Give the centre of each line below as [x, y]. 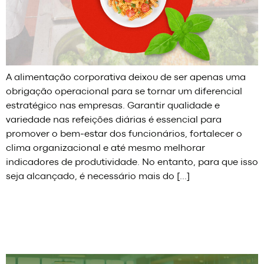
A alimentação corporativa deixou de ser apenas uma [126, 78]
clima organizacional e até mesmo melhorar [105, 149]
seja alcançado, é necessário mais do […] [98, 177]
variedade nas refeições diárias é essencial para [114, 121]
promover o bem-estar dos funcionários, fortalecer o [124, 135]
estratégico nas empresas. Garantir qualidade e [113, 106]
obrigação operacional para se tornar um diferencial [124, 92]
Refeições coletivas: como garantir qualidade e [124, 206]
